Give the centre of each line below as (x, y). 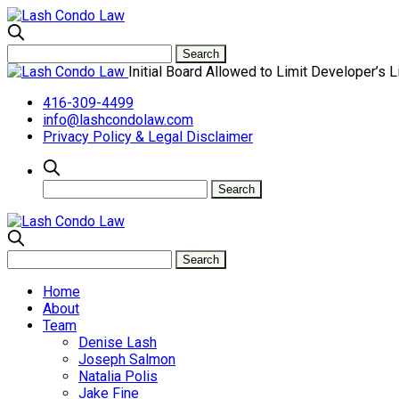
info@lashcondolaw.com (118, 120)
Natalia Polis (118, 376)
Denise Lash (118, 342)
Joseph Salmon (127, 359)
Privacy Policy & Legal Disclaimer (148, 137)
